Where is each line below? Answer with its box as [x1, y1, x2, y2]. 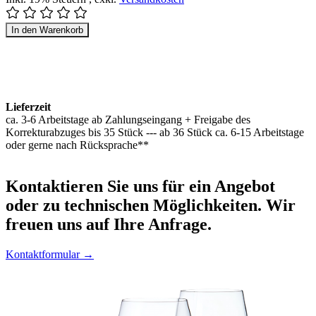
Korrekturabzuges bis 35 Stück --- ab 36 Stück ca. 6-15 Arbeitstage [6, 126, 304, 139]
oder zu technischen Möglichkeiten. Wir [6, 195, 296, 214]
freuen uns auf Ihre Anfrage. [6, 214, 212, 233]
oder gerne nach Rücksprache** [6, 139, 149, 152]
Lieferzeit [6, 101, 51, 114]
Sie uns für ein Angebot [103, 176, 275, 195]
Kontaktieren [6, 176, 103, 195]
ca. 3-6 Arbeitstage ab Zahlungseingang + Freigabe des [6, 114, 250, 126]
